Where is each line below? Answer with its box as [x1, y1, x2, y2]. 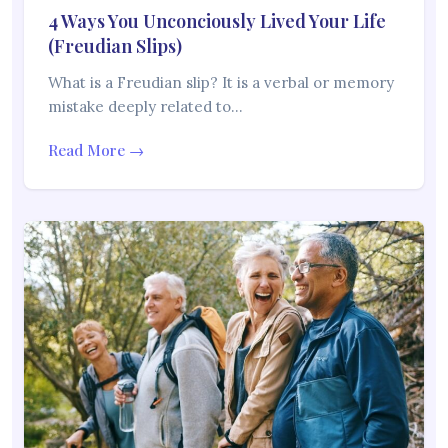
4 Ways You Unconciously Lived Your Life [48, 9, 386, 34]
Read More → [48, 140, 144, 161]
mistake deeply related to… [48, 97, 243, 117]
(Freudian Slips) [48, 34, 182, 59]
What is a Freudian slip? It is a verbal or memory [48, 73, 394, 93]
